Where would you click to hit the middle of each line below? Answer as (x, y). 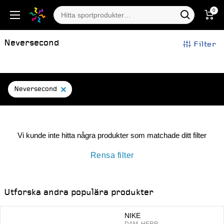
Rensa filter (112, 155)
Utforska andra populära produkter (79, 192)
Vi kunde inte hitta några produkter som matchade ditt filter (112, 135)
